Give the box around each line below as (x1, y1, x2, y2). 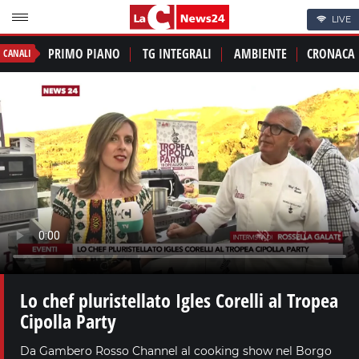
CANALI (3, 46, 31, 61)
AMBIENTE (234, 45, 287, 63)
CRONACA (307, 45, 355, 63)
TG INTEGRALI (143, 45, 212, 63)
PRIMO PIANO (48, 45, 120, 63)
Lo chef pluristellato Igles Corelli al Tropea (20, 286, 338, 313)
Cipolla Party (20, 307, 116, 334)
